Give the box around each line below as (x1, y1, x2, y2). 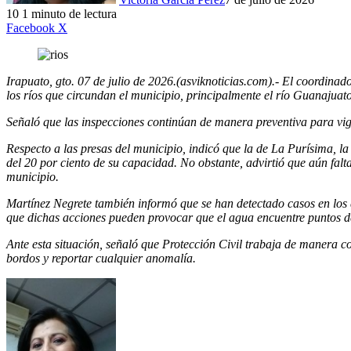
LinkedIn (67, 20, 112, 34)
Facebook (6, 21, 55, 35)
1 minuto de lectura (22, 7, 117, 21)
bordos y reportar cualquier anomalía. (6, 251, 196, 266)
